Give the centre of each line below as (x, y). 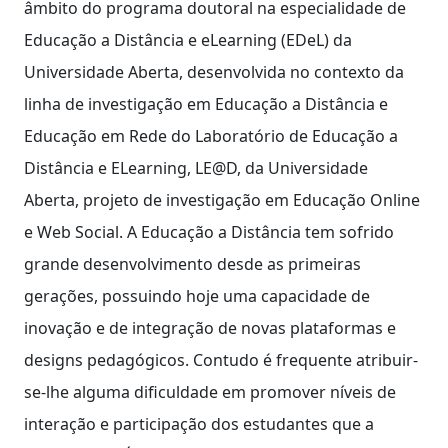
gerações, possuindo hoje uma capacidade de (197, 295)
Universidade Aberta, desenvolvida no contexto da (214, 71)
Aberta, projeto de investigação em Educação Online (222, 199)
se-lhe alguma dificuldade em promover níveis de (210, 391)
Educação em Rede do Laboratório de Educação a (211, 135)
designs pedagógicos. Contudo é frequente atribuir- (221, 359)
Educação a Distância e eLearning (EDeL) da (188, 39)
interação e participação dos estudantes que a (199, 423)
